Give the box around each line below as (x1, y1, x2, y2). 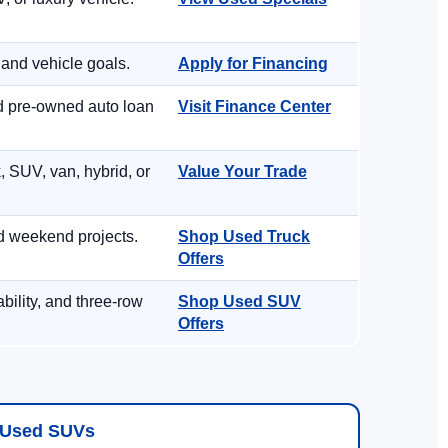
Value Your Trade (178, 163, 307, 180)
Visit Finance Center (178, 98, 331, 115)
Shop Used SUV (178, 293, 301, 310)
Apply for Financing (178, 55, 328, 72)
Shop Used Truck (178, 228, 310, 245)
